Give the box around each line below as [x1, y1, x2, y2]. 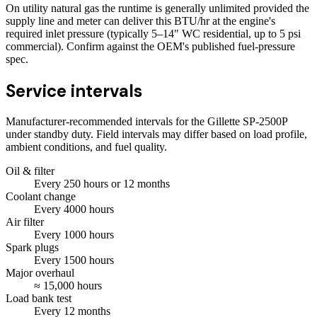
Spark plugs [6, 241, 59, 254]
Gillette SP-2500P [207, 115, 287, 128]
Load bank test [6, 292, 71, 305]
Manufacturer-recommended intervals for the [6, 115, 207, 128]
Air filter [6, 216, 44, 229]
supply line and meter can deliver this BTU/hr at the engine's [6, 14, 275, 27]
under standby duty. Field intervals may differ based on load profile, [6, 128, 307, 141]
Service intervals [6, 79, 142, 102]
